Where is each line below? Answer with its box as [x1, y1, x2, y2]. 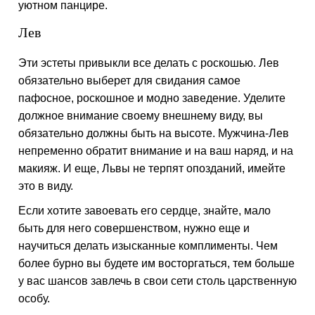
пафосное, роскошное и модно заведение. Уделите [18, 92, 286, 104]
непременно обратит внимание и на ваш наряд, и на [18, 145, 294, 157]
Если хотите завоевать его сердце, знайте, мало [18, 205, 271, 217]
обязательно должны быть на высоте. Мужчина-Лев [18, 127, 290, 139]
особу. [18, 292, 51, 304]
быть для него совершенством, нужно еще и [18, 222, 250, 234]
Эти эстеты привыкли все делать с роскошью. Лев [18, 57, 280, 69]
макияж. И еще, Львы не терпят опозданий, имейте [18, 162, 286, 174]
